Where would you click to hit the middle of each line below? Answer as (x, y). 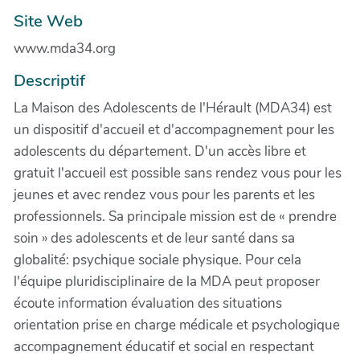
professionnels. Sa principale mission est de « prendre (175, 216)
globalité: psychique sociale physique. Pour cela (157, 260)
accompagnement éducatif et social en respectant (164, 346)
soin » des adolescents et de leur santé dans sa (154, 238)
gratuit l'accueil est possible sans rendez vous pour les (178, 173)
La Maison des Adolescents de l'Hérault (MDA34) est (173, 108)
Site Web (48, 20)
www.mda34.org (65, 48)
